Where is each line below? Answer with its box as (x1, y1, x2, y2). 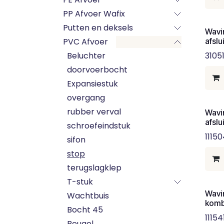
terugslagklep (67, 162, 121, 173)
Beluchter (67, 50, 105, 61)
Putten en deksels (63, 22, 133, 33)
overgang (67, 92, 105, 103)
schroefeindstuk (67, 120, 130, 131)
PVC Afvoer (63, 36, 108, 47)
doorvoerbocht (67, 64, 127, 75)
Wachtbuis (67, 190, 109, 201)
